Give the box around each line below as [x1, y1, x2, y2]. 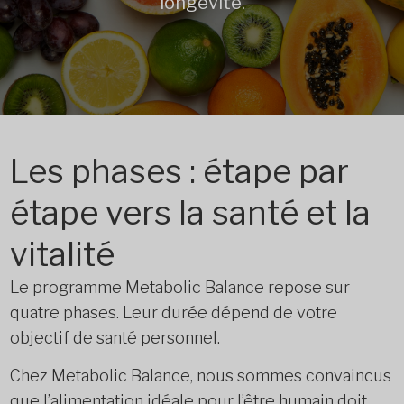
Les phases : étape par [9, 151, 349, 191]
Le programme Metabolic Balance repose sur [9, 278, 350, 297]
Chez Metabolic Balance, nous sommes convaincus [9, 366, 391, 385]
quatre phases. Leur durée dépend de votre [9, 303, 337, 322]
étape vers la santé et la [9, 193, 371, 233]
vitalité [9, 234, 115, 274]
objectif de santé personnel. [9, 328, 220, 347]
